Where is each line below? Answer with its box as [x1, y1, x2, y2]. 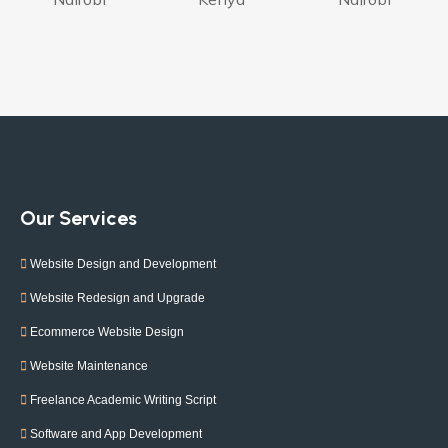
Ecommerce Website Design [30, 324, 184, 339]
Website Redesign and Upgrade [30, 290, 205, 305]
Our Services [20, 205, 137, 230]
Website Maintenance [30, 358, 148, 373]
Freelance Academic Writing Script [30, 392, 216, 407]
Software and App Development [30, 426, 202, 441]
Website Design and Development [30, 256, 216, 271]
